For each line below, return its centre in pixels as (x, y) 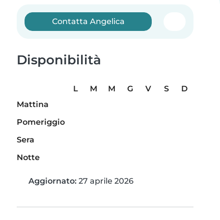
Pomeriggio (41, 122)
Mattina (33, 105)
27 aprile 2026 (105, 181)
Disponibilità (59, 60)
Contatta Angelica (88, 21)
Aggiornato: (53, 181)
